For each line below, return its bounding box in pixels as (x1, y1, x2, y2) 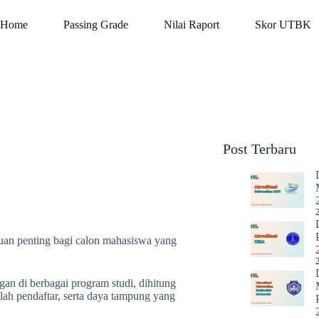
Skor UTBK (255, 19, 312, 31)
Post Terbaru (223, 141, 296, 157)
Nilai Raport (164, 19, 220, 31)
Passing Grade (63, 19, 129, 31)
